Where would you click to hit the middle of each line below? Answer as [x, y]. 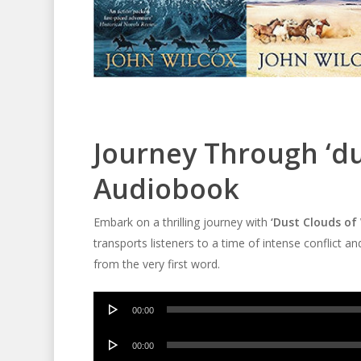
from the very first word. [156, 263]
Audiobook [166, 188]
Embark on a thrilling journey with [182, 222]
